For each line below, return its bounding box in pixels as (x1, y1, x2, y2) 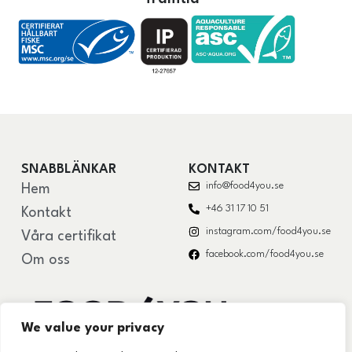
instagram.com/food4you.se (206, 226, 332, 237)
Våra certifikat (20, 229, 116, 244)
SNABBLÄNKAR (20, 163, 116, 177)
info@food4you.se (206, 181, 284, 192)
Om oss (20, 253, 70, 268)
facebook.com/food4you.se (206, 249, 324, 260)
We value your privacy (21, 321, 164, 335)
